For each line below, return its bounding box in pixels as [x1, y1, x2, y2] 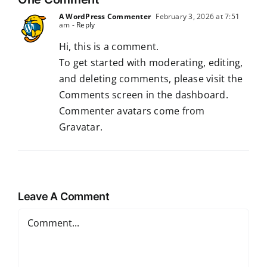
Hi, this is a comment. [59, 40, 159, 54]
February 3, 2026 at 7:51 [154, 11, 240, 22]
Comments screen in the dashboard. [59, 88, 228, 102]
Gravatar [59, 120, 100, 134]
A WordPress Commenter [59, 11, 151, 22]
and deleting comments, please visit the [59, 72, 243, 86]
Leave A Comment [18, 190, 110, 203]
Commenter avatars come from [59, 104, 205, 118]
